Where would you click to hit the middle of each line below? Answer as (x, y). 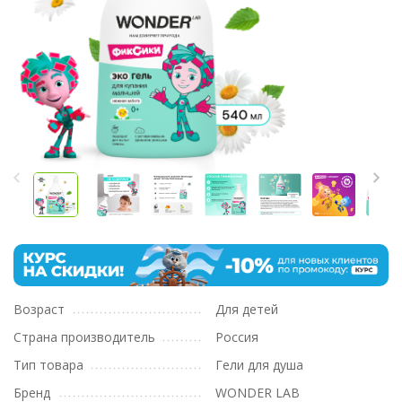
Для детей (247, 310)
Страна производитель (84, 337)
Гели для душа (259, 365)
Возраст (39, 310)
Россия (237, 337)
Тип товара (48, 365)
